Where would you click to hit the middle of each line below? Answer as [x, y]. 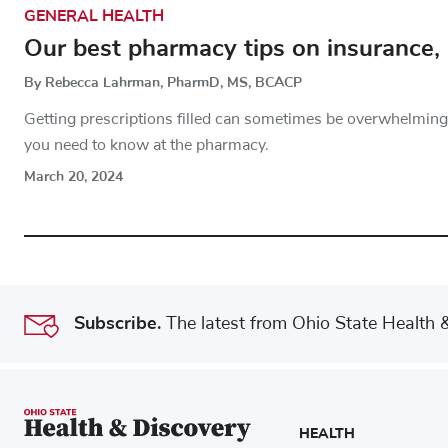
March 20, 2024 [73, 176]
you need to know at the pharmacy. [146, 144]
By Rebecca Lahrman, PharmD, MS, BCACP [163, 82]
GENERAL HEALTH [94, 15]
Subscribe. [117, 323]
